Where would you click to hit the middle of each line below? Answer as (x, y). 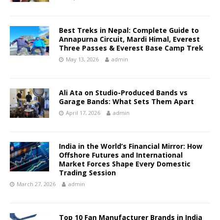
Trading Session (87, 173)
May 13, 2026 (82, 59)
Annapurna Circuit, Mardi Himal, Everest (129, 39)
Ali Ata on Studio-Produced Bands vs (123, 93)
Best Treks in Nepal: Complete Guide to (129, 30)
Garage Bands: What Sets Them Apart (126, 102)
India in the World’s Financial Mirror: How (131, 146)
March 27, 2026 (36, 184)
